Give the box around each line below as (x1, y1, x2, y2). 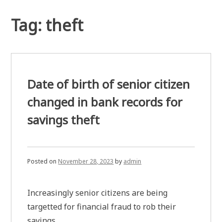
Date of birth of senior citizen (27, 76, 190, 92)
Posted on (27, 157, 58, 166)
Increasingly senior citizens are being (27, 187, 168, 198)
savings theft (27, 111, 100, 128)
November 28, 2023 (58, 157, 114, 166)
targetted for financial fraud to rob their (27, 201, 176, 212)
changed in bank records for (27, 94, 183, 110)
